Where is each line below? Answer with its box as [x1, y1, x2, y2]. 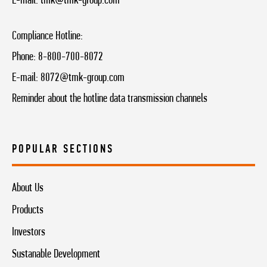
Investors [12, 226, 45, 238]
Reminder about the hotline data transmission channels [12, 92, 207, 105]
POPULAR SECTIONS [12, 143, 114, 156]
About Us [12, 182, 44, 194]
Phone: [12, 51, 38, 63]
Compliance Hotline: [12, 30, 83, 42]
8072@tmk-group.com [41, 72, 125, 84]
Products [12, 204, 44, 216]
